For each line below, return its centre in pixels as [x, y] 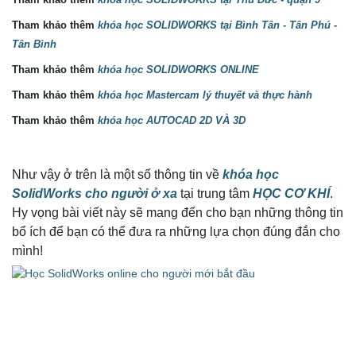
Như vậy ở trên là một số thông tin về [117, 175]
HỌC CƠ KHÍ [291, 194]
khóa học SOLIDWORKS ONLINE [178, 70]
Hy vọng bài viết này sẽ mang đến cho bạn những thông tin [178, 213]
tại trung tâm [215, 194]
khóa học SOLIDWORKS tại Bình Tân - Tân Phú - [217, 25]
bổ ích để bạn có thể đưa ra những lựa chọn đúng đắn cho [176, 232]
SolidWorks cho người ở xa [95, 194]
